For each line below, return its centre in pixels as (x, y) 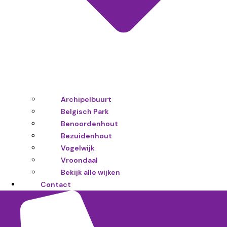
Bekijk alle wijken (90, 172)
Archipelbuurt (86, 99)
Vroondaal (79, 160)
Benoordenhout (89, 123)
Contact (56, 184)
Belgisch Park (85, 111)
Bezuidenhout (86, 136)
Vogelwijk (78, 148)
